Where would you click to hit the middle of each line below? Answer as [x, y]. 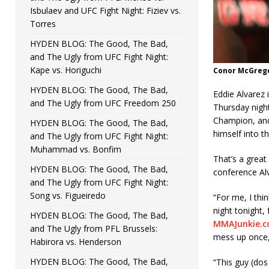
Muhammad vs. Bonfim [76, 149]
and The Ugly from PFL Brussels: [94, 228]
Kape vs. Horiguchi [66, 70]
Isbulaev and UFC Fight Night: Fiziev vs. [105, 10]
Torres [43, 23]
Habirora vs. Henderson [76, 241]
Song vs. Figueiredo [68, 195]
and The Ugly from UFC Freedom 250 [103, 103]
